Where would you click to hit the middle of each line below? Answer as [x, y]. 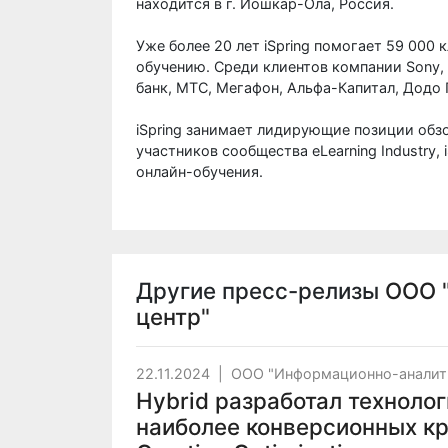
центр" [173, 316]
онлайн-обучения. [201, 171]
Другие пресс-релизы [260, 290]
